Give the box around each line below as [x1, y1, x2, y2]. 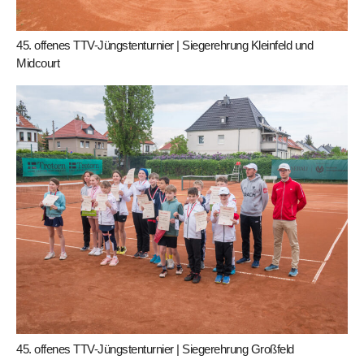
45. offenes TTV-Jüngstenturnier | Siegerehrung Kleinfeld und [16, 38, 313, 53]
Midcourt [16, 56, 59, 71]
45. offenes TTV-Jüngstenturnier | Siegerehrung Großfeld [16, 341, 294, 356]
